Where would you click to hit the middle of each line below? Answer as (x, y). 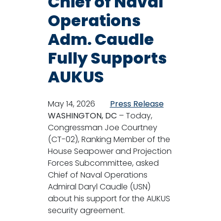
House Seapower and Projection (110, 151)
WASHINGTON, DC (82, 115)
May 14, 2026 (71, 104)
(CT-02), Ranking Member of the (109, 139)
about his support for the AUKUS (109, 198)
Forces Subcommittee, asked (103, 163)
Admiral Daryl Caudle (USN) (99, 186)
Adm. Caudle (101, 39)
